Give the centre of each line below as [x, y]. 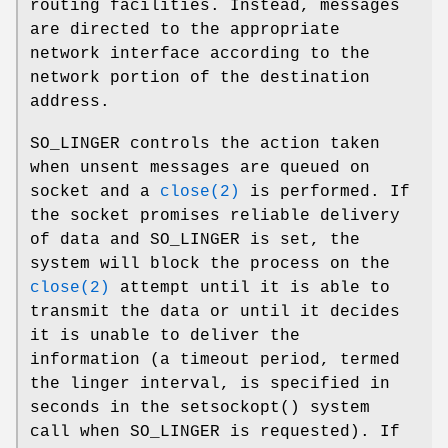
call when [80, 432]
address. [70, 102]
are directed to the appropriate [185, 30]
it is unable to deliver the [165, 336]
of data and [90, 240]
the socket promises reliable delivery [215, 216]
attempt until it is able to [250, 288]
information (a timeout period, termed [215, 360]
